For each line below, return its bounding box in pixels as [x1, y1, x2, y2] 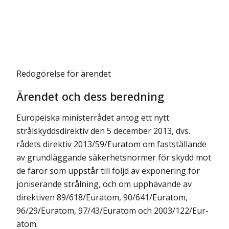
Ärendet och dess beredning [16, 88, 164, 104]
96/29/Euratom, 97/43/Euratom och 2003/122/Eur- [16, 205, 209, 217]
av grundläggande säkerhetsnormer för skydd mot [16, 152, 211, 164]
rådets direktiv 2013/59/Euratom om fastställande [16, 139, 207, 150]
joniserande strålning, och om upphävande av [16, 178, 192, 190]
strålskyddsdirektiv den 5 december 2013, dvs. [16, 125, 190, 137]
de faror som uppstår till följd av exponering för [16, 165, 200, 177]
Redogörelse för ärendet [16, 68, 111, 79]
